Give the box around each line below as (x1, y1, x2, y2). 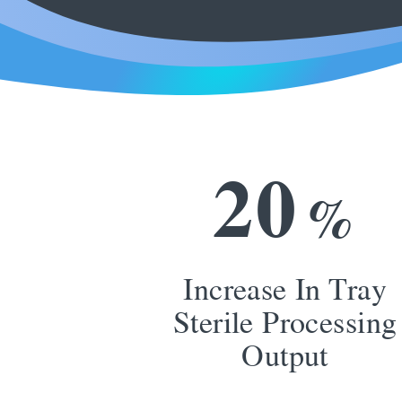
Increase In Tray (183, 271, 387, 306)
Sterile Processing (172, 304, 398, 339)
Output (241, 337, 328, 372)
